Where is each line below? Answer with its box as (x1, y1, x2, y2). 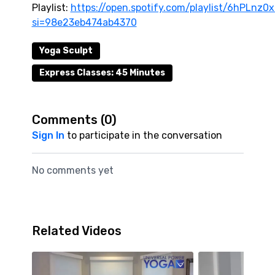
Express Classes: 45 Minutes (39, 68, 165, 78)
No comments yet (31, 165, 114, 176)
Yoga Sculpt (39, 45, 93, 56)
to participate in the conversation (64, 130, 222, 141)
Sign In (31, 130, 64, 141)
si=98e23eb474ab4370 (31, 17, 137, 28)
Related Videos (31, 223, 122, 238)
